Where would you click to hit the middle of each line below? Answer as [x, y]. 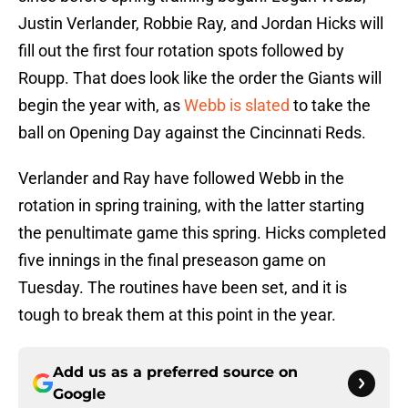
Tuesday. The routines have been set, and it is [183, 288]
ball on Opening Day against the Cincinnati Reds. [192, 133]
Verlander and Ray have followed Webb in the [181, 178]
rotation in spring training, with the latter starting [191, 206]
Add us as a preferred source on [175, 372]
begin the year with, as [101, 106]
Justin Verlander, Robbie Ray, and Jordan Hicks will [201, 24]
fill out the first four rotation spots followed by [181, 51]
